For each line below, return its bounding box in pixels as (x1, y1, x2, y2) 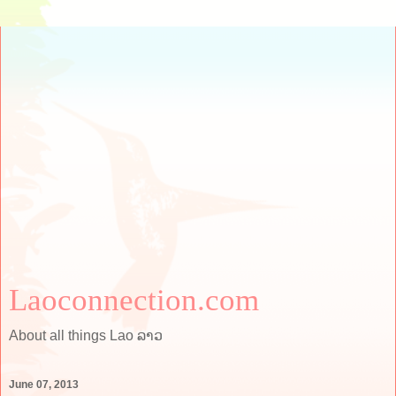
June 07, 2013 (9, 378, 79, 392)
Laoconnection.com (9, 283, 259, 316)
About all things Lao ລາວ (9, 328, 163, 343)
